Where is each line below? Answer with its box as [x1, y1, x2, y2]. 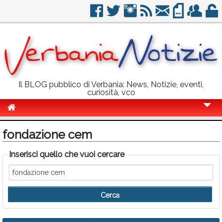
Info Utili [11, 195, 41, 204]
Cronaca [11, 121, 42, 131]
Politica [11, 140, 38, 149]
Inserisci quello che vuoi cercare [9, 150, 124, 159]
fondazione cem [2, 127, 92, 142]
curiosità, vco [87, 88, 135, 97]
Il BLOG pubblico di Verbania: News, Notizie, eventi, [18, 80, 204, 89]
